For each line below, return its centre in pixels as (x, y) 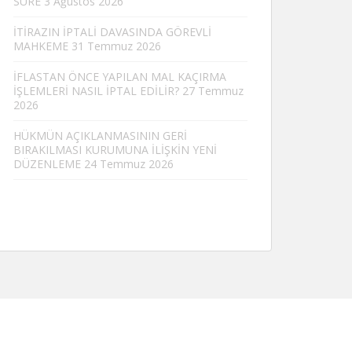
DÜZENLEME (47, 164)
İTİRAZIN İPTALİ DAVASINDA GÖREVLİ (112, 32)
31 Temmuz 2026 (116, 46)
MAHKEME (41, 46)
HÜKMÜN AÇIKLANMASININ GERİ (100, 136)
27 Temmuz (213, 91)
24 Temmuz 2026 (129, 164)
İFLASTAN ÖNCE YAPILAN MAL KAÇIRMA (120, 77)
